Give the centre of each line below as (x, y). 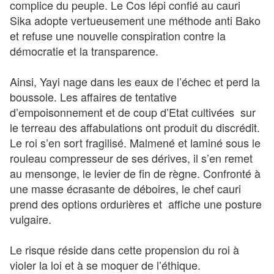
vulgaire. (31, 219)
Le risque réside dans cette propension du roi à (124, 249)
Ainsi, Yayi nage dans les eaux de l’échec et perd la (135, 81)
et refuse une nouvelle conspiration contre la (118, 35)
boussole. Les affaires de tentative (93, 96)
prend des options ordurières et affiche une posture (136, 203)
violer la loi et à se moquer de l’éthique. (105, 265)
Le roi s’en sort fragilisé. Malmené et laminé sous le (135, 142)
